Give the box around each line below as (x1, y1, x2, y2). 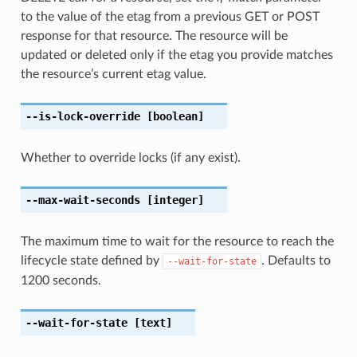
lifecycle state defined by (20, 253, 163, 267)
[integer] (139, 193, 204, 206)
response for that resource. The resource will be (20, 29, 288, 42)
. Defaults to (261, 253, 331, 267)
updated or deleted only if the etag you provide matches (20, 48, 333, 61)
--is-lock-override (25, 109, 140, 123)
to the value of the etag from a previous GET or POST (20, 10, 320, 23)
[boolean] (139, 109, 204, 123)
